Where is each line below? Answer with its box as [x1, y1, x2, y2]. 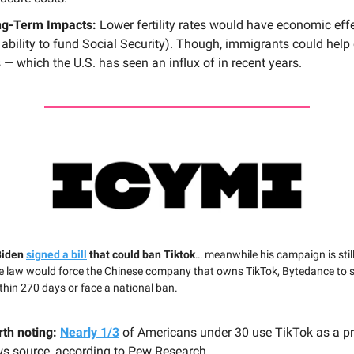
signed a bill [26, 247, 87, 261]
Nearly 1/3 [60, 324, 119, 340]
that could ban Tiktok [87, 247, 195, 261]
